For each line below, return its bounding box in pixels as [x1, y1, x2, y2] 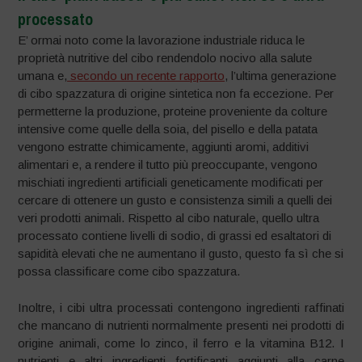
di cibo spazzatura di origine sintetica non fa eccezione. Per [18, 86, 335, 101]
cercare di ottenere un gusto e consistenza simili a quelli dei [18, 193, 333, 208]
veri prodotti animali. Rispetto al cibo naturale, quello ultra [18, 211, 320, 225]
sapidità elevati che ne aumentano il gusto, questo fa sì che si [18, 246, 344, 261]
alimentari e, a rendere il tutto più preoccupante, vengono [18, 158, 318, 172]
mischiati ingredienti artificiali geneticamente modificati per [18, 175, 324, 190]
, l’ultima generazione [225, 69, 337, 83]
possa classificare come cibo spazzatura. [18, 264, 241, 279]
